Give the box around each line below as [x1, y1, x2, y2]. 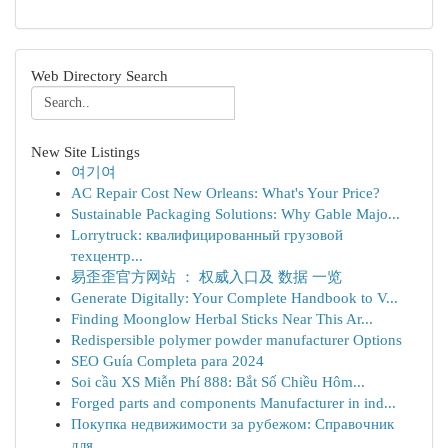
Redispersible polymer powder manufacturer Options [71, 332, 402, 348]
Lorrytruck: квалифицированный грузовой [71, 227, 343, 243]
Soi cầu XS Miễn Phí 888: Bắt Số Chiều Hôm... [71, 374, 365, 390]
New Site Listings [31, 143, 140, 160]
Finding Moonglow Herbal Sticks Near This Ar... [71, 311, 373, 327]
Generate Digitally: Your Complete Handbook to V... [71, 290, 398, 306]
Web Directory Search [31, 67, 168, 84]
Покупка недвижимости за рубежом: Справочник [71, 416, 394, 432]
